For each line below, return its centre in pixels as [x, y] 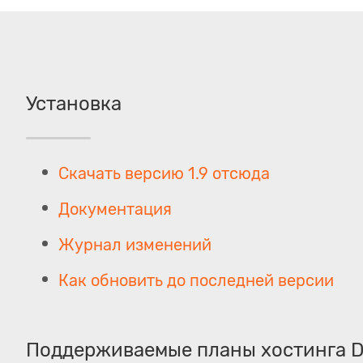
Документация [115, 209]
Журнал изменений [135, 245]
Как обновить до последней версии [196, 280]
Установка [74, 104]
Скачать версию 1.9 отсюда [164, 173]
